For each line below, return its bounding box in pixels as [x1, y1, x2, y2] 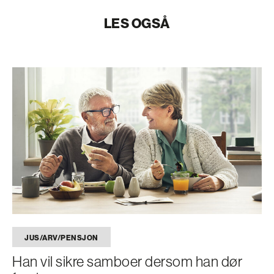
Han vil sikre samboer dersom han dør [12, 251, 242, 270]
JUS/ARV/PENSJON [24, 232, 98, 242]
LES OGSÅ [103, 14, 170, 32]
